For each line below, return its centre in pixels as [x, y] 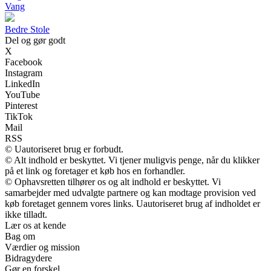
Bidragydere [28, 258]
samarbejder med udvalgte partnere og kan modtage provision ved [130, 192]
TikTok [19, 116]
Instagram [24, 73]
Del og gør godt [35, 40]
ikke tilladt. [26, 214]
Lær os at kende [35, 225]
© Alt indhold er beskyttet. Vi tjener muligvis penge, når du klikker [132, 160]
